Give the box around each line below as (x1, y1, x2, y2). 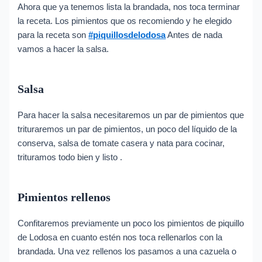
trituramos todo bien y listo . (18, 153, 123, 163)
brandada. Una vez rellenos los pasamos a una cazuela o (18, 247, 237, 257)
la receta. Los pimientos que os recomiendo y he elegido (18, 16, 232, 26)
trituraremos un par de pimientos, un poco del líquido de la (18, 125, 237, 135)
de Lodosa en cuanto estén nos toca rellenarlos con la (18, 233, 223, 243)
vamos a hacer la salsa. (18, 44, 109, 54)
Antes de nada (166, 30, 223, 40)
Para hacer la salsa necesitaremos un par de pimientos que (18, 111, 244, 120)
